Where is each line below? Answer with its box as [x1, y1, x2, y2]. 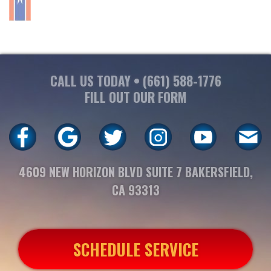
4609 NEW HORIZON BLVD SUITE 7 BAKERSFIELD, [18, 162, 253, 181]
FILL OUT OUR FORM [85, 88, 186, 107]
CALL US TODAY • [50, 71, 143, 91]
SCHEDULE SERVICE [73, 237, 198, 261]
